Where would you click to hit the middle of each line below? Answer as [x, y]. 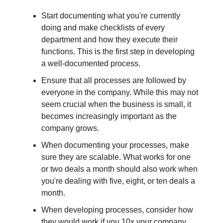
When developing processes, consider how [117, 210]
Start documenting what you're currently [111, 15]
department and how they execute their [110, 39]
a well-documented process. [91, 63]
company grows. [70, 128]
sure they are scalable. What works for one [116, 157]
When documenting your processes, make [115, 145]
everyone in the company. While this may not [120, 92]
